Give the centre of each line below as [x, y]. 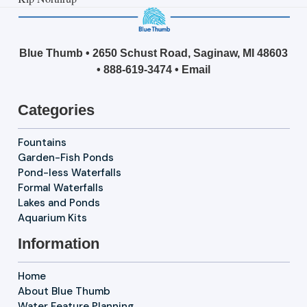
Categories [56, 110]
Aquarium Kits [52, 218]
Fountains [42, 143]
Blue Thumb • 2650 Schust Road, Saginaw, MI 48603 [153, 53]
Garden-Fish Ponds [65, 158]
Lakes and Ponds [59, 203]
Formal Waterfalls [60, 188]
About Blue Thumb [64, 292]
